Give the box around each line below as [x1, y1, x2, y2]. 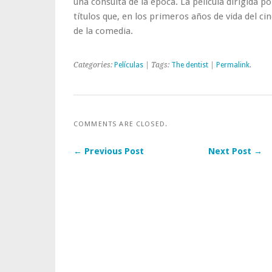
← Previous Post [73, 146, 144, 156]
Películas [114, 61, 143, 69]
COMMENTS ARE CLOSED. [73, 120, 168, 128]
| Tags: [143, 61, 171, 69]
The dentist [171, 61, 208, 69]
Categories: [73, 61, 114, 69]
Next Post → [208, 146, 262, 156]
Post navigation [73, 163, 177, 179]
